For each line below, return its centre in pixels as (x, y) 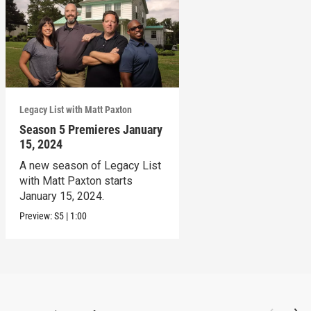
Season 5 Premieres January (91, 129)
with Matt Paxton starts (76, 180)
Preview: (36, 216)
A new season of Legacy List (90, 165)
